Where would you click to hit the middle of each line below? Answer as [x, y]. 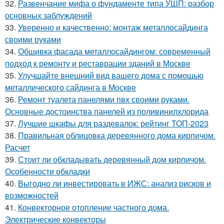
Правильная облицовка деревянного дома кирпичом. [117, 135]
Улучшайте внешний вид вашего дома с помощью [111, 75]
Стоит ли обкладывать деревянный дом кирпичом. [112, 159]
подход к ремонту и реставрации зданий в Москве [98, 63]
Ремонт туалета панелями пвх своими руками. [104, 99]
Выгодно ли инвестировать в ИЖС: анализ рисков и [114, 183]
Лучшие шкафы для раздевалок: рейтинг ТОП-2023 [113, 123]
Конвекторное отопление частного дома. [93, 207]
